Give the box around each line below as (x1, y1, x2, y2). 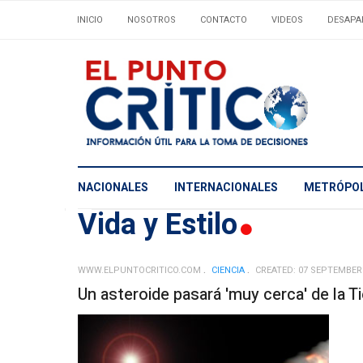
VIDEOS (271, 13, 303, 27)
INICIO (77, 13, 103, 27)
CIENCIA (211, 263, 245, 277)
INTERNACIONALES (174, 179, 278, 197)
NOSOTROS (127, 13, 176, 27)
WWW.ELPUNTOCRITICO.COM (78, 263, 201, 277)
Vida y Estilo (78, 203, 245, 246)
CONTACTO (200, 13, 247, 27)
